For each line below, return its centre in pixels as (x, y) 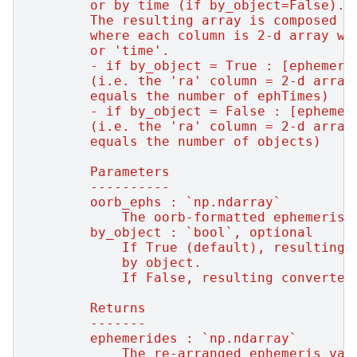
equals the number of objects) (174, 141)
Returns (86, 308)
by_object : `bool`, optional (170, 232)
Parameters (98, 171)
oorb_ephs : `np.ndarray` (154, 202)
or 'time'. (98, 50)
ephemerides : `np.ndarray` (162, 338)
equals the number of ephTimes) (178, 96)
